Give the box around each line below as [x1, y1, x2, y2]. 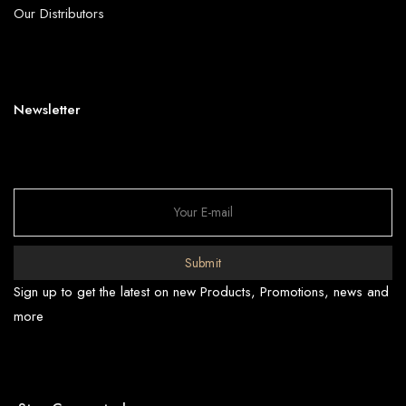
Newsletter [14, 100, 81, 120]
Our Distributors [14, 4, 104, 24]
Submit [184, 253, 222, 272]
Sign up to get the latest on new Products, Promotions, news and [14, 282, 389, 302]
